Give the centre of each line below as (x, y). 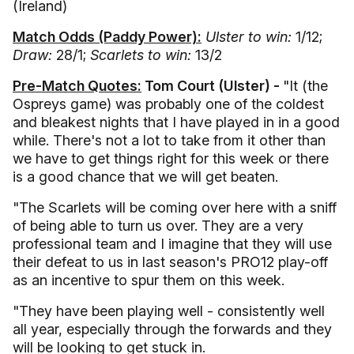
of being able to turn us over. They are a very (158, 226)
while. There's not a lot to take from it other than (169, 140)
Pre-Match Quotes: (77, 86)
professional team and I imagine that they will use (172, 244)
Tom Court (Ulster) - (212, 86)
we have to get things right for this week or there (171, 158)
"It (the (305, 86)
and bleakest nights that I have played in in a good (176, 122)
